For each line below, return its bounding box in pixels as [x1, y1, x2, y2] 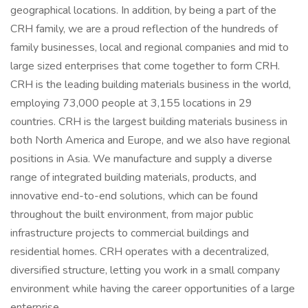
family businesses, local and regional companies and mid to [10, 40, 289, 55]
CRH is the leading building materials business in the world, [10, 77, 291, 92]
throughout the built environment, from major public [10, 207, 253, 222]
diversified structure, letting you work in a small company [10, 263, 280, 278]
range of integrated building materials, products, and [10, 170, 256, 185]
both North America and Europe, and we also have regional [10, 133, 290, 148]
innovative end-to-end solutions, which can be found [10, 188, 258, 203]
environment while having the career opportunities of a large [10, 281, 295, 296]
